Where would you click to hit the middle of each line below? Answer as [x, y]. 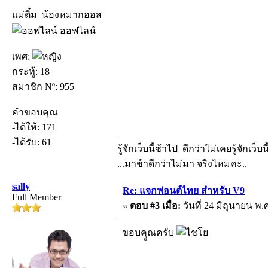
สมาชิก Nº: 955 [43, 86]
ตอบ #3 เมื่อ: [155, 205]
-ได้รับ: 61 [32, 142]
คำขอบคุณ [35, 112]
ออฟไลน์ [77, 31]
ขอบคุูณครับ [147, 232]
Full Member [36, 197]
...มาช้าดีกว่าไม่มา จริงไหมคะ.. [182, 163]
